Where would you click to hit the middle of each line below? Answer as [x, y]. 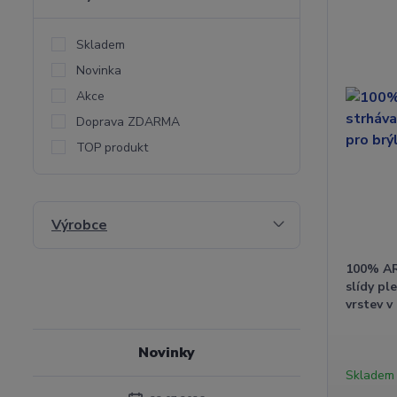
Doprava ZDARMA [128, 121]
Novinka [99, 70]
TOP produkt [112, 147]
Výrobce [79, 225]
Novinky [167, 352]
